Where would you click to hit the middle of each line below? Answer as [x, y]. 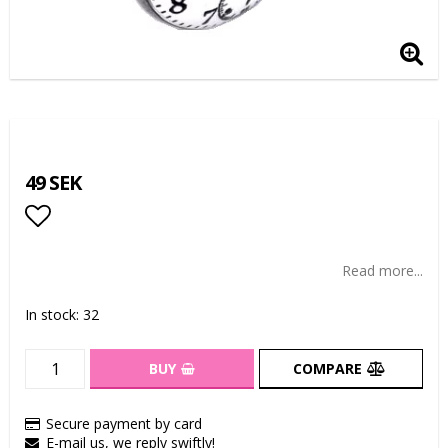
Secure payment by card [124, 423]
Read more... [382, 270]
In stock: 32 [62, 314]
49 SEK [53, 182]
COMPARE [327, 368]
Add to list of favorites [156, 255]
